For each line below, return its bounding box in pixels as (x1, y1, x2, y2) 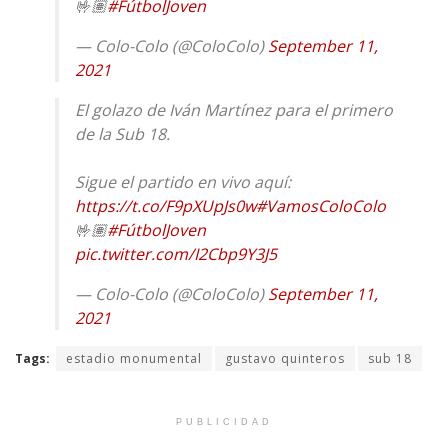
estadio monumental (66, 349, 202, 367)
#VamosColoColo (256, 194, 386, 217)
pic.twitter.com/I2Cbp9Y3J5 (75, 242, 277, 265)
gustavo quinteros (225, 349, 345, 367)
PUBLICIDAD (175, 416, 273, 427)
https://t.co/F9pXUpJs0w (75, 194, 256, 217)
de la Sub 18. (75, 122, 170, 145)
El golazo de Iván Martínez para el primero (75, 98, 393, 121)
